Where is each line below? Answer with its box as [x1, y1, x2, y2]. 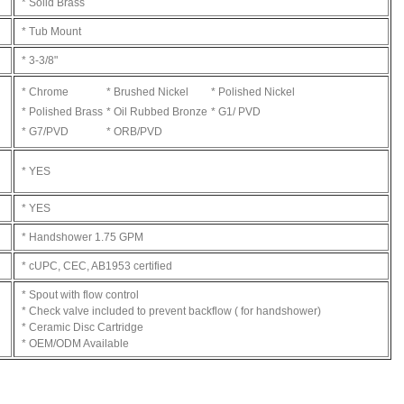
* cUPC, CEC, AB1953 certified [22, 260, 172, 272]
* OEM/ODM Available [22, 337, 129, 350]
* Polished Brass [22, 106, 103, 118]
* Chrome [22, 86, 69, 98]
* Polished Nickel [211, 86, 295, 98]
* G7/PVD [22, 125, 69, 138]
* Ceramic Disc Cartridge [22, 321, 143, 334]
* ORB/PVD [106, 125, 162, 138]
